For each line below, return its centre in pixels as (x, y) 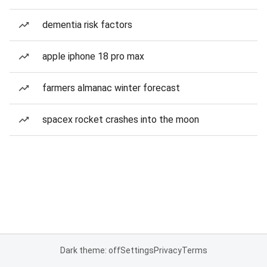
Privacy (167, 250)
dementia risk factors (87, 25)
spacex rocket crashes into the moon (121, 119)
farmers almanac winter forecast (111, 88)
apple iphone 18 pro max (93, 56)
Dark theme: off (90, 250)
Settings (137, 250)
